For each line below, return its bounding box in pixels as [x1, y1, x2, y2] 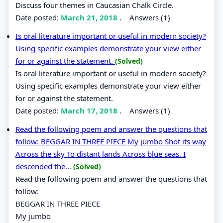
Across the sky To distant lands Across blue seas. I [15, 148, 186, 159]
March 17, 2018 [61, 105, 119, 115]
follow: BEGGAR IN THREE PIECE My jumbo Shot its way [15, 136, 206, 146]
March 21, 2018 [61, 12, 119, 22]
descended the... [15, 161, 73, 171]
